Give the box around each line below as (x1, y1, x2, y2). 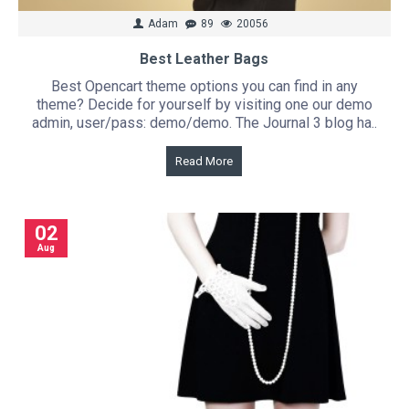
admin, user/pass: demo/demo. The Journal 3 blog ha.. (31, 113, 377, 131)
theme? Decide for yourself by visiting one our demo (36, 95, 372, 113)
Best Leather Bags (140, 49, 269, 68)
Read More (175, 153, 234, 168)
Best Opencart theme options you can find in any (50, 77, 358, 95)
